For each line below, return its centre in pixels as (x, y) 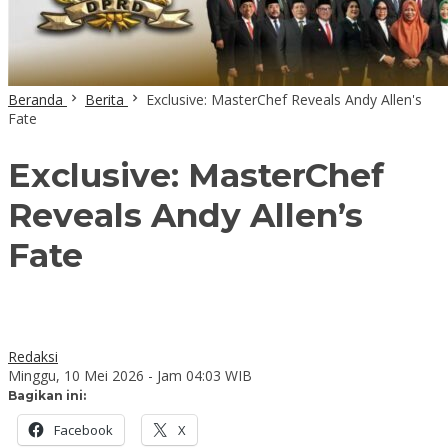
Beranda (35, 99)
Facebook (83, 429)
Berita (104, 99)
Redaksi (33, 356)
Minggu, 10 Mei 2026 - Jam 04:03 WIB (130, 375)
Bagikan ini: (47, 395)
